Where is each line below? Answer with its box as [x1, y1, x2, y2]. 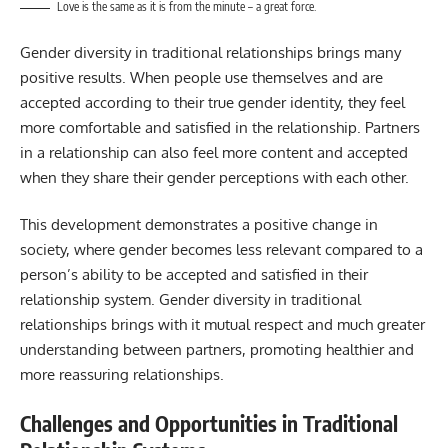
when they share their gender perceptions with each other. [20, 167, 409, 187]
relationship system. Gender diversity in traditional [20, 290, 361, 310]
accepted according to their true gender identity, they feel [20, 92, 405, 112]
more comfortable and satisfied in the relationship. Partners [20, 117, 420, 137]
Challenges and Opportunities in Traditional [20, 409, 398, 437]
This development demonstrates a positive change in [20, 215, 378, 235]
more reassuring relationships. [20, 365, 224, 385]
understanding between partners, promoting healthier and [20, 340, 414, 360]
